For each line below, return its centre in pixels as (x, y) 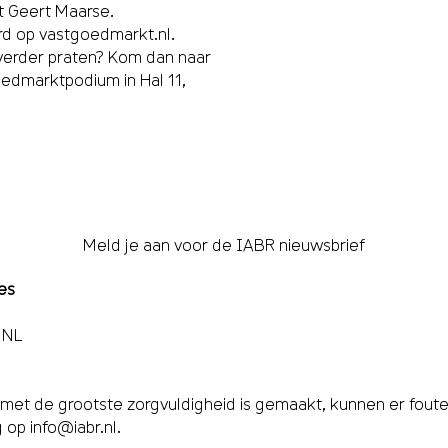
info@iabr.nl (73, 426)
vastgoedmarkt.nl (104, 34)
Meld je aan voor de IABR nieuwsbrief (224, 245)
